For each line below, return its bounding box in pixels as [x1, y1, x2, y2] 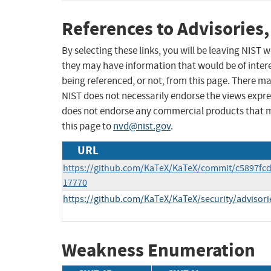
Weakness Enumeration [62, 238, 255, 263]
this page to [62, 120, 113, 133]
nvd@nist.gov [113, 120, 171, 133]
